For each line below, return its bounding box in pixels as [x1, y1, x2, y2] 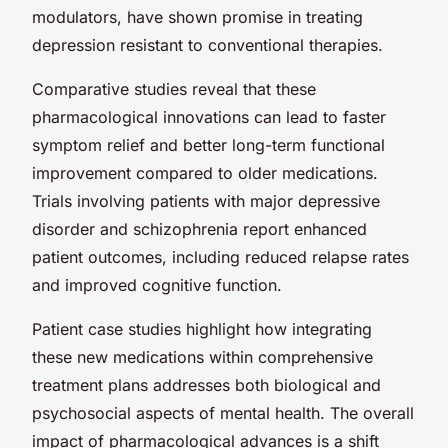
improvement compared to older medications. [32, 162, 378, 183]
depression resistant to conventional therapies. [32, 34, 383, 55]
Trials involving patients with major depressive [32, 190, 380, 211]
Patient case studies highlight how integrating [32, 318, 372, 339]
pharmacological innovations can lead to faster [32, 106, 386, 127]
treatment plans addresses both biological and [32, 374, 381, 395]
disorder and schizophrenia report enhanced [32, 218, 367, 239]
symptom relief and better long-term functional [32, 134, 385, 155]
